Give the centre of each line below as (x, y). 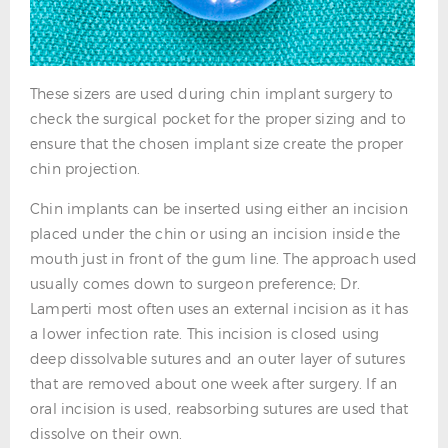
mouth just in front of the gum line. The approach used (223, 258)
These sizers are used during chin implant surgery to (212, 93)
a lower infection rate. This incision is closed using (205, 333)
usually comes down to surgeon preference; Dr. (195, 283)
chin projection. (85, 168)
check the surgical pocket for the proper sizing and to (218, 118)
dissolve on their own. (106, 433)
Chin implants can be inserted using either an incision (219, 208)
